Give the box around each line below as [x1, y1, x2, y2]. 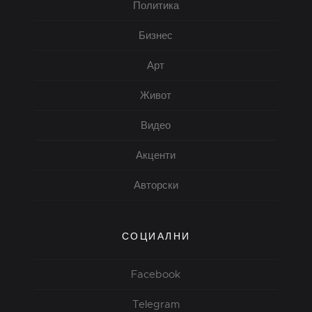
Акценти [136, 148, 176, 162]
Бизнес [139, 29, 173, 42]
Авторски [133, 178, 178, 192]
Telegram [132, 297, 180, 311]
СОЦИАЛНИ [121, 229, 191, 242]
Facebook [131, 267, 181, 281]
